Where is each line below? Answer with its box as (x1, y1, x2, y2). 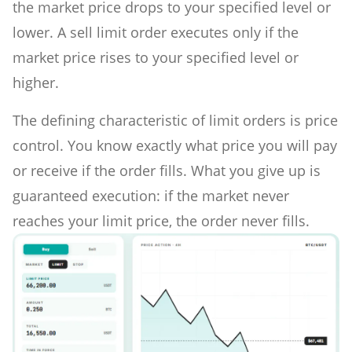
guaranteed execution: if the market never (13, 185, 289, 205)
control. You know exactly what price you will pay (13, 135, 337, 155)
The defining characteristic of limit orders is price (13, 110, 338, 130)
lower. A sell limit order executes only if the (13, 22, 299, 42)
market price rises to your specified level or (13, 47, 299, 67)
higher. (13, 72, 59, 92)
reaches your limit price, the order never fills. (13, 211, 310, 230)
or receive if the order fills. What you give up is (13, 160, 321, 180)
